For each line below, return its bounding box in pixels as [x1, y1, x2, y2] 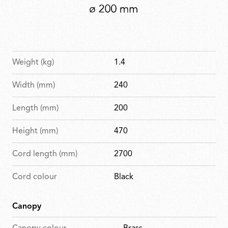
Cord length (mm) [12, 150, 77, 158]
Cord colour [12, 173, 57, 181]
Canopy [12, 202, 41, 211]
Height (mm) [12, 127, 58, 135]
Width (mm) [12, 81, 55, 90]
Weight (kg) [12, 58, 54, 67]
